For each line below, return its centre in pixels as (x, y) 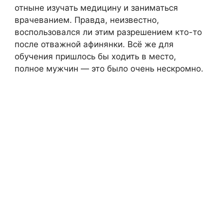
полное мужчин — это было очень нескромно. (109, 69)
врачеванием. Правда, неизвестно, (87, 20)
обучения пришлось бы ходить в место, (95, 57)
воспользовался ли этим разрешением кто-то (108, 32)
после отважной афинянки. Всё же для (94, 45)
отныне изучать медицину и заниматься (96, 8)
